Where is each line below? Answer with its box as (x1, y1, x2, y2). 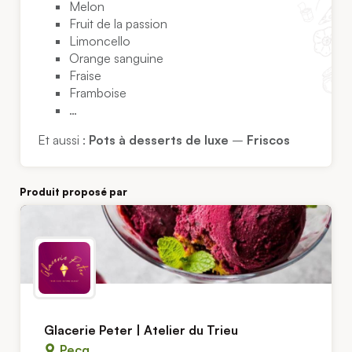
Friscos (247, 132, 291, 148)
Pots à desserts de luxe (89, 132, 229, 148)
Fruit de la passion (69, 16, 168, 32)
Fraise (69, 68, 102, 84)
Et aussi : (38, 132, 90, 148)
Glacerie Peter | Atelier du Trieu (44, 321, 238, 338)
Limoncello (69, 33, 131, 49)
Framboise (69, 85, 127, 101)
